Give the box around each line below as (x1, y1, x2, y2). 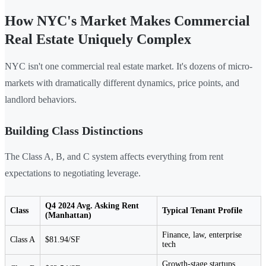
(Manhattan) (45, 210, 91, 220)
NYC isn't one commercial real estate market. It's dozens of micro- (5, 61, 252, 71)
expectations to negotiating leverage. (5, 167, 141, 178)
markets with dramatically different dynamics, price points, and (5, 77, 239, 88)
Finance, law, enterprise (162, 230, 242, 239)
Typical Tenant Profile (162, 205, 242, 215)
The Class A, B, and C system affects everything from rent (5, 151, 223, 161)
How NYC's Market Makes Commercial (5, 12, 250, 28)
